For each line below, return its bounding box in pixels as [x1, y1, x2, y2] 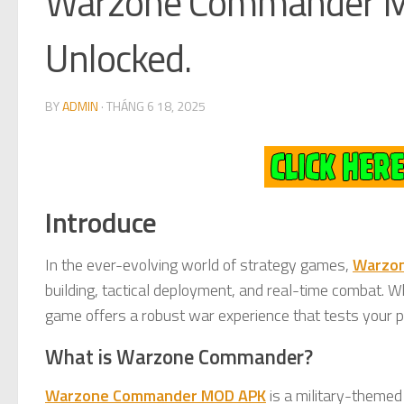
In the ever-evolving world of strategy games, [45, 252, 353, 277]
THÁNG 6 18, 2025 [106, 96, 206, 115]
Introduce [45, 199, 157, 243]
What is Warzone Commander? [45, 341, 313, 372]
